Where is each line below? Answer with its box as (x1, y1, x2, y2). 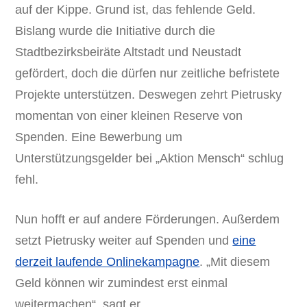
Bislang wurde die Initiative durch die (15, 24, 216, 38)
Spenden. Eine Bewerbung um (15, 130, 183, 145)
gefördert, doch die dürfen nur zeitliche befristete (15, 66, 280, 81)
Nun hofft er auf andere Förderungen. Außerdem (15, 212, 280, 227)
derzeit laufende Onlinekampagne (15, 255, 200, 269)
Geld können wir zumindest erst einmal (15, 276, 228, 291)
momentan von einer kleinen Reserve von (15, 109, 243, 123)
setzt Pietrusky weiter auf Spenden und (15, 234, 233, 248)
